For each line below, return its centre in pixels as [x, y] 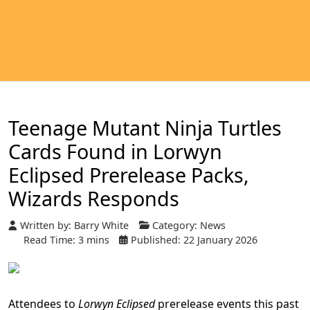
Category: [175, 226]
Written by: [46, 226]
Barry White [101, 226]
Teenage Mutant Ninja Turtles [145, 128]
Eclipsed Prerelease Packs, [129, 175]
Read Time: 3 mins [66, 240]
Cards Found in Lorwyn [115, 151]
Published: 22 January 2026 [194, 240]
